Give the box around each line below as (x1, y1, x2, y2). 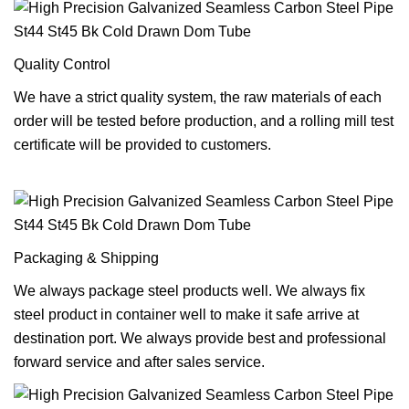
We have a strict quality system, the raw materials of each (14, 89, 382, 105)
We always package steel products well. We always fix (14, 282, 365, 299)
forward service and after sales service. (14, 353, 265, 370)
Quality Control (14, 56, 110, 72)
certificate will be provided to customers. (14, 136, 271, 152)
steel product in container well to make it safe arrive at (14, 306, 359, 322)
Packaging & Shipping (14, 249, 159, 266)
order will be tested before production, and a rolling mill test (14, 112, 393, 129)
